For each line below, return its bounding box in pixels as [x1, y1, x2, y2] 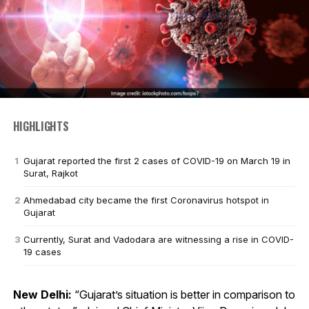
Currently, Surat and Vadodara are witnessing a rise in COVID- [23, 233, 294, 245]
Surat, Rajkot [23, 167, 78, 179]
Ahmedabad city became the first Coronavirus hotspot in [23, 194, 269, 206]
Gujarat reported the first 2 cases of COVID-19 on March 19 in [23, 154, 290, 166]
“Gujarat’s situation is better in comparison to [71, 287, 295, 301]
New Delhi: [12, 287, 72, 301]
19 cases [23, 246, 61, 257]
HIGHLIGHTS [12, 117, 69, 134]
